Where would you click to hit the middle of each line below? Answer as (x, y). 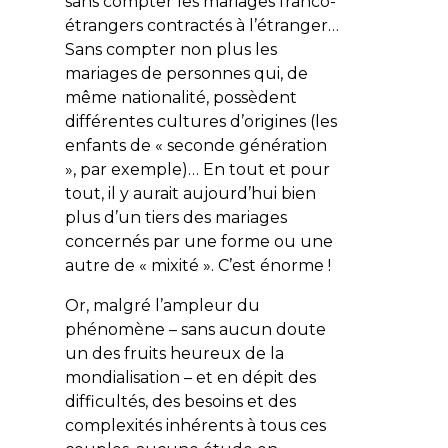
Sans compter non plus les (170, 49)
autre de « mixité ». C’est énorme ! (197, 265)
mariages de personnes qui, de (186, 73)
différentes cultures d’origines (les (200, 121)
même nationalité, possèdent (180, 97)
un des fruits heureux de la (174, 353)
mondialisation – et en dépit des (190, 377)
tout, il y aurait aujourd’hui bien (190, 193)
